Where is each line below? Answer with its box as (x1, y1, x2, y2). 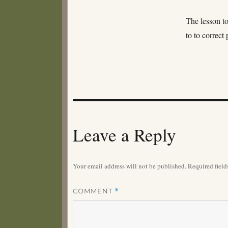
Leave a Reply (73, 122, 176, 147)
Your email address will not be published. (73, 161, 186, 170)
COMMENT (73, 186, 115, 195)
